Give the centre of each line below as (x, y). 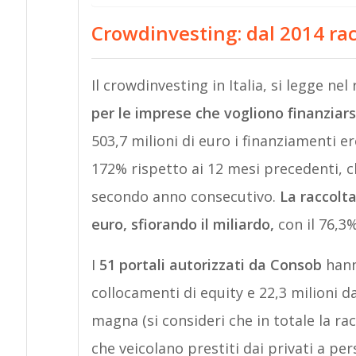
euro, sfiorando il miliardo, (182, 224)
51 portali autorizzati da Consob (210, 265)
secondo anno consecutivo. (185, 196)
